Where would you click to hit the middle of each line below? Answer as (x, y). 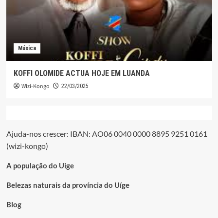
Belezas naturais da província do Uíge (68, 185)
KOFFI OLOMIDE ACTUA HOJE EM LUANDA (82, 73)
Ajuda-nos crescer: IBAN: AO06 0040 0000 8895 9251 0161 (107, 133)
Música (27, 48)
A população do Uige (40, 165)
